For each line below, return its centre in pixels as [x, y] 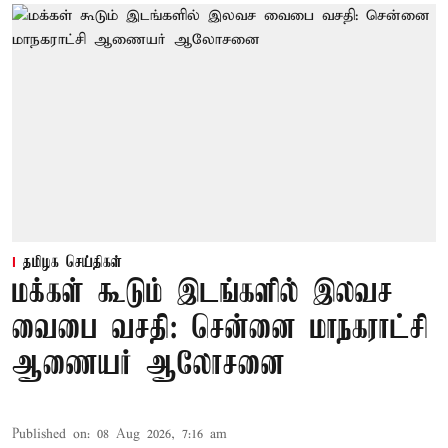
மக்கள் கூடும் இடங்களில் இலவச [202, 294]
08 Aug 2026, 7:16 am [162, 435]
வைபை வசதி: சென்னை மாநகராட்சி [220, 330]
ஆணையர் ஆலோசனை [148, 366]
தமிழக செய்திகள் [72, 263]
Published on [49, 435]
